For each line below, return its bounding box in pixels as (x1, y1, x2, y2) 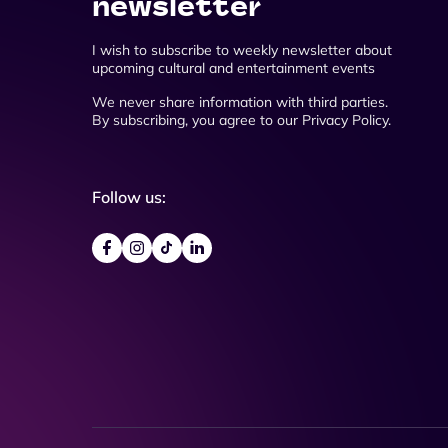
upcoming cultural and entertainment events (92, 58, 375, 77)
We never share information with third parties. (92, 92, 388, 111)
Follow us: (92, 186, 166, 207)
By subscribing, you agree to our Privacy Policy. (92, 110, 391, 129)
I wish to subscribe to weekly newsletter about (92, 40, 392, 59)
